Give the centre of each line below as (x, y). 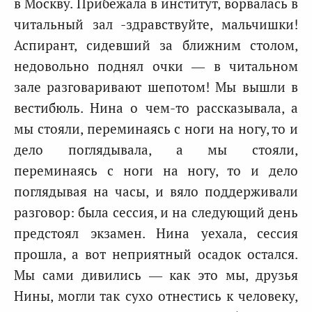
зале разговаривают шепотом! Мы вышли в (156, 87)
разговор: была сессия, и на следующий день (156, 212)
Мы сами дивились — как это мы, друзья (156, 275)
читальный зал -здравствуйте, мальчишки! (156, 24)
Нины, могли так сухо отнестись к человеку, (156, 296)
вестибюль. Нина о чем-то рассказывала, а (156, 108)
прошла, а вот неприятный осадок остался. (156, 254)
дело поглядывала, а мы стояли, (156, 149)
